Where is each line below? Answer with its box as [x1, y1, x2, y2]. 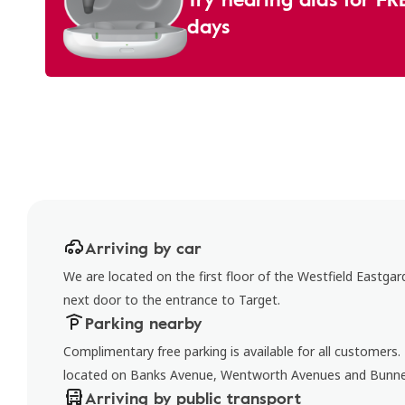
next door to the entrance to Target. [63, 291, 280, 308]
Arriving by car [85, 236, 202, 259]
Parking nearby [85, 311, 202, 334]
